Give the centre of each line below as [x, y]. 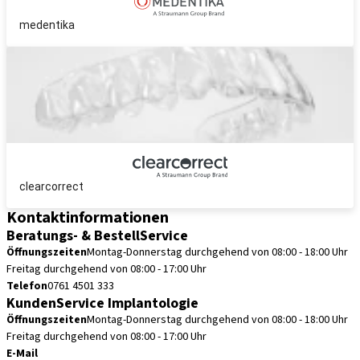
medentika [47, 25]
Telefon [27, 286]
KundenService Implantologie [102, 303]
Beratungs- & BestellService [97, 236]
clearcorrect [51, 186]
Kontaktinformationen [88, 218]
